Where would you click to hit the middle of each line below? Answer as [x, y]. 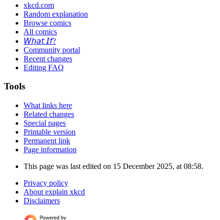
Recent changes [48, 58]
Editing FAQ [44, 67]
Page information [50, 150]
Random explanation [56, 14]
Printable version [50, 132]
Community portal [52, 50]
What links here [48, 106]
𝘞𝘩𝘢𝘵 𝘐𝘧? [40, 41]
